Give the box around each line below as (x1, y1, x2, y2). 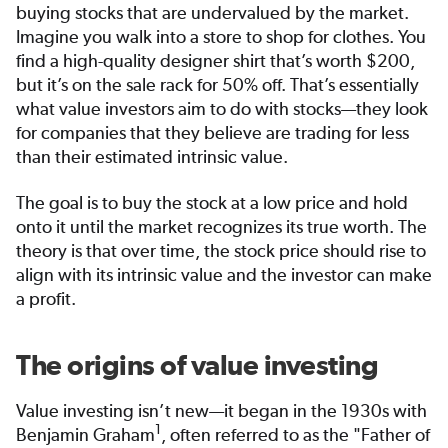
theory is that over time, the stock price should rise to (16, 240, 426, 262)
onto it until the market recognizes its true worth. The (16, 216, 427, 238)
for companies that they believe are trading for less (16, 122, 409, 144)
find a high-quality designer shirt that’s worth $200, (16, 50, 415, 72)
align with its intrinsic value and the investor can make (16, 264, 432, 286)
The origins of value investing (16, 349, 378, 382)
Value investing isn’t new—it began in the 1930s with (16, 400, 427, 422)
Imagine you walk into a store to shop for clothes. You (16, 26, 426, 48)
